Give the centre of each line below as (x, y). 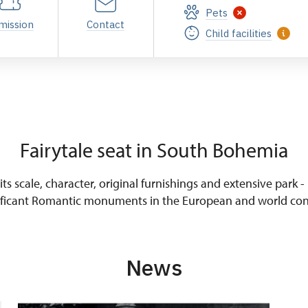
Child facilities (239, 33)
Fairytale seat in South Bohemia (154, 150)
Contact (106, 24)
